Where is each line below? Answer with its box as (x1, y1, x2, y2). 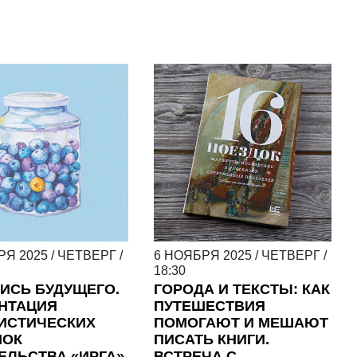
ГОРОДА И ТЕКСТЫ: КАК (153, 281, 330, 298)
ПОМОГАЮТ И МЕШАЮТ (153, 315, 328, 331)
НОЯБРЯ (163, 249, 220, 263)
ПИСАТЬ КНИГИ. (153, 331, 269, 348)
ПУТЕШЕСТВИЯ (153, 298, 265, 315)
